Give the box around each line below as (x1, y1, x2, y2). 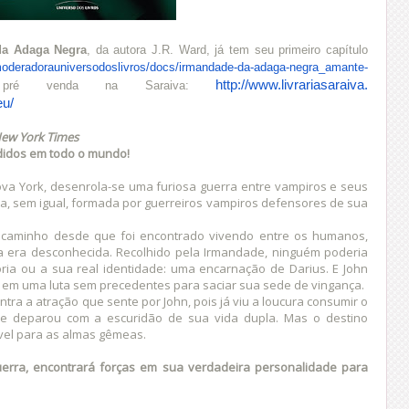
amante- (325, 59, 368, 74)
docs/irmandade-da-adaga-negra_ (150, 59, 325, 74)
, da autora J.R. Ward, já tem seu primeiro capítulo (87, 42, 369, 57)
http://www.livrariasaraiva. (215, 77, 368, 92)
